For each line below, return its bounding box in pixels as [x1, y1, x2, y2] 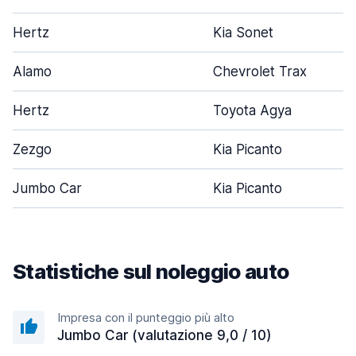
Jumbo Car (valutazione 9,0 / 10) [57, 327, 272, 343]
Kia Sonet [213, 25, 273, 41]
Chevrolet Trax [213, 64, 307, 79]
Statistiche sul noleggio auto [13, 259, 289, 284]
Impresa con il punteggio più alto [57, 310, 234, 325]
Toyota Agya [213, 103, 292, 118]
